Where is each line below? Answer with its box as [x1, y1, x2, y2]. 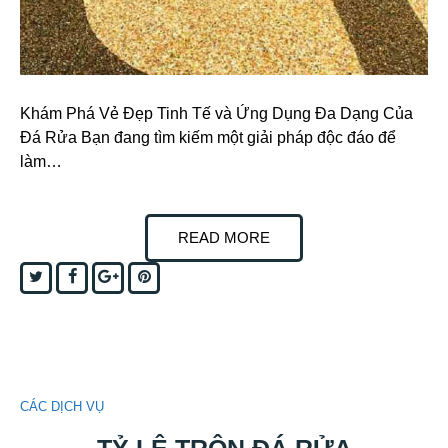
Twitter [42, 267, 85, 285]
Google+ [117, 267, 174, 285]
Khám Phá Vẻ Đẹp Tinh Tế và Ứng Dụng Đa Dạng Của [20, 105, 413, 123]
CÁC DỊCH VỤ [20, 399, 104, 415]
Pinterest [149, 267, 208, 285]
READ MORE [178, 229, 270, 247]
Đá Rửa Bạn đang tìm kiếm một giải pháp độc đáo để [20, 129, 396, 147]
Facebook [75, 267, 141, 285]
